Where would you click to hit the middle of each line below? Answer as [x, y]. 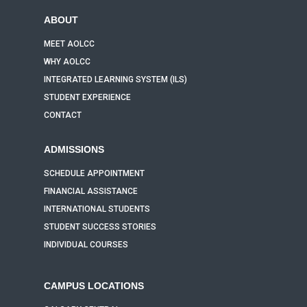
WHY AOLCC [67, 62]
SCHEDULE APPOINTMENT [94, 173]
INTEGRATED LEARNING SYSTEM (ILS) [115, 79]
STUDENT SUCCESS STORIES [100, 227]
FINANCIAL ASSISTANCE [91, 191]
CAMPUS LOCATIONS [94, 286]
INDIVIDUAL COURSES [86, 245]
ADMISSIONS [74, 149]
